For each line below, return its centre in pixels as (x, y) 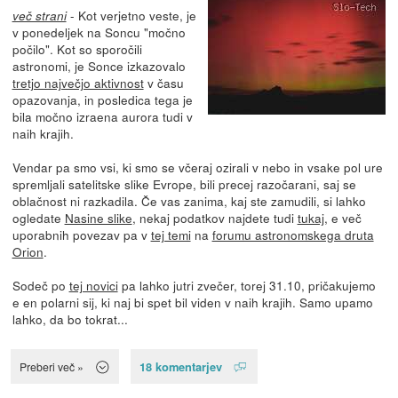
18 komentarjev (180, 366)
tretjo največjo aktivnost (78, 83)
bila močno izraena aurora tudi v (102, 117)
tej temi (171, 235)
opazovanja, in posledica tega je (102, 100)
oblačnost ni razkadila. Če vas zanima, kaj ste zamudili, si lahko (189, 201)
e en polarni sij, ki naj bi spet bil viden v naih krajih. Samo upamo (192, 302)
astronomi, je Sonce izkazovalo (99, 66)
